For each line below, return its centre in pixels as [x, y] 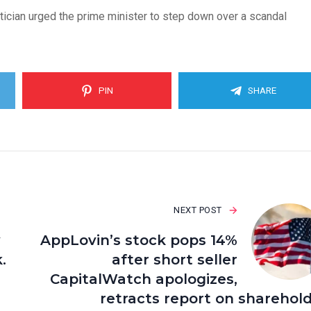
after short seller [174, 260]
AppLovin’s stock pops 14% [138, 241]
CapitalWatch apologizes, [143, 279]
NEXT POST [198, 210]
